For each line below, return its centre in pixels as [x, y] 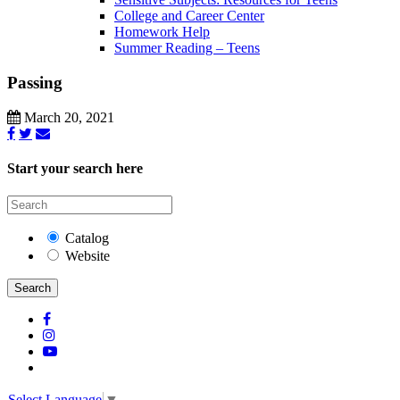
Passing [35, 83]
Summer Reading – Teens [187, 48]
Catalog [87, 238]
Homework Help [162, 32]
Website [87, 256]
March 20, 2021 [67, 117]
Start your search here [75, 169]
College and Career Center [189, 16]
